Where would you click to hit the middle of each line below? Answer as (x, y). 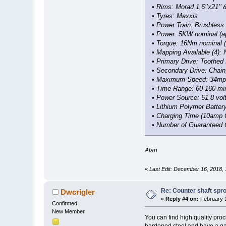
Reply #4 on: (182, 199)
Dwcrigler (77, 192)
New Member (69, 211)
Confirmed (65, 203)
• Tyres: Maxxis (175, 16)
